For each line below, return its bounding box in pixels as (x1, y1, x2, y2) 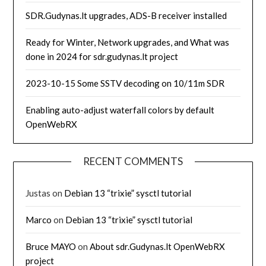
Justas (26, 187, 51, 198)
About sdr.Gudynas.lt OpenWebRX (90, 240, 226, 252)
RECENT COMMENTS (83, 154, 183, 167)
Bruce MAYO (26, 240, 77, 252)
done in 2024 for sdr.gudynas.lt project (26, 50, 179, 62)
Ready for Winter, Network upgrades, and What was (26, 36, 230, 47)
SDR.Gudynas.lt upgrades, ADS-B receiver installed (26, 9, 227, 21)
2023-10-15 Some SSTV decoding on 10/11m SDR (26, 77, 225, 88)
